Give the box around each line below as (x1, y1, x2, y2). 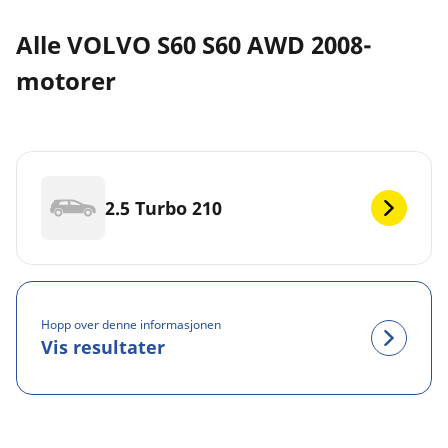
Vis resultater (41, 334, 165, 359)
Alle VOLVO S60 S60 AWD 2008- (16, 28, 372, 62)
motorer (16, 64, 116, 98)
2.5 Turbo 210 (105, 195, 222, 220)
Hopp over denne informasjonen (41, 315, 221, 333)
